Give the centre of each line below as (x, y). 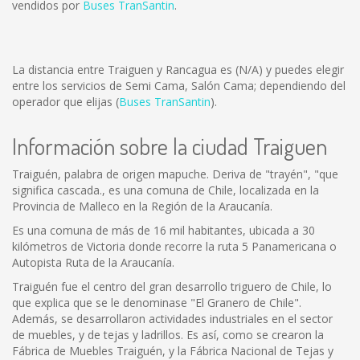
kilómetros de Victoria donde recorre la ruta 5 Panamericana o (174, 246)
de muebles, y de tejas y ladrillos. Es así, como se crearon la (168, 335)
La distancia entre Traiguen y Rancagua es (124, 70)
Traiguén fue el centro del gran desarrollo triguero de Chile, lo (172, 286)
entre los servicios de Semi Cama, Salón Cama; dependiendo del (179, 86)
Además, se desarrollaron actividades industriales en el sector (172, 319)
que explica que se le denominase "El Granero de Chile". (157, 303)
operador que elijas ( (65, 102)
